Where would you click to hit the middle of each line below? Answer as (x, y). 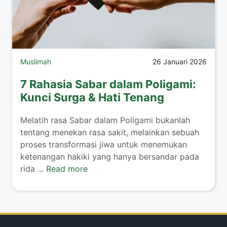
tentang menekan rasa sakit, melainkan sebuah (110, 133)
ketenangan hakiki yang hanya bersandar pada (110, 157)
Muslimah (36, 62)
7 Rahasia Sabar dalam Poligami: (108, 84)
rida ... (33, 169)
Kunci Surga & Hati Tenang (92, 98)
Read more (67, 169)
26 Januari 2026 (180, 62)
